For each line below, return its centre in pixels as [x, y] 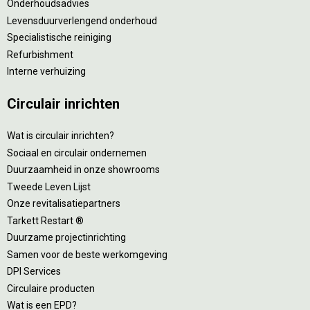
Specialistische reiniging [59, 37]
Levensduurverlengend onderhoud [82, 20]
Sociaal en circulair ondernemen [77, 153]
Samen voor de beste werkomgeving [87, 254]
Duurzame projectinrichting [66, 237]
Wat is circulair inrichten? [61, 136]
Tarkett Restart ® [45, 220]
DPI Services [34, 271]
